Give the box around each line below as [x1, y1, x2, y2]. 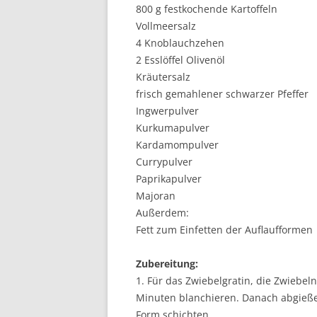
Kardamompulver [136, 138, 219, 151]
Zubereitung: [136, 257, 198, 270]
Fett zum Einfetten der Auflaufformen [136, 223, 313, 236]
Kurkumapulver [136, 121, 209, 134]
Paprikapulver [136, 172, 202, 185]
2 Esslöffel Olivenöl [136, 53, 225, 67]
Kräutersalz [136, 70, 190, 83]
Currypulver [136, 155, 192, 168]
